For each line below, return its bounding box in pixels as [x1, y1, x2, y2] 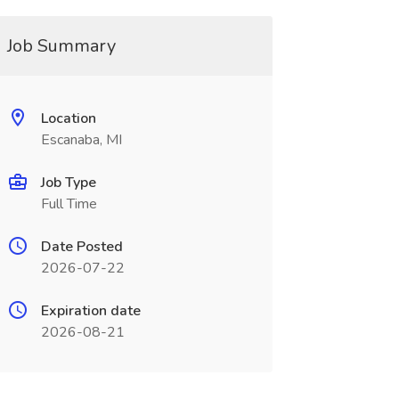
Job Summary [6, 34, 116, 58]
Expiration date [40, 301, 141, 321]
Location [40, 109, 96, 128]
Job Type [40, 173, 96, 192]
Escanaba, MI [40, 130, 122, 150]
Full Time [40, 194, 97, 214]
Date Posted [40, 237, 123, 256]
